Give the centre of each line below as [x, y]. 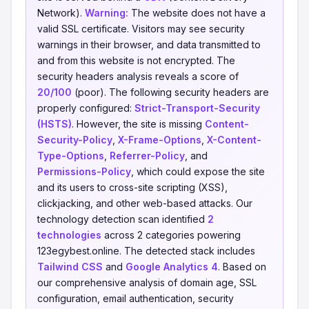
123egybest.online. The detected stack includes [146, 251]
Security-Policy [75, 140]
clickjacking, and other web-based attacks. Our [145, 203]
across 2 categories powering [171, 235]
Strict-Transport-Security [197, 108]
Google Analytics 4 [172, 267]
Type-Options [71, 156]
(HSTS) [54, 124]
